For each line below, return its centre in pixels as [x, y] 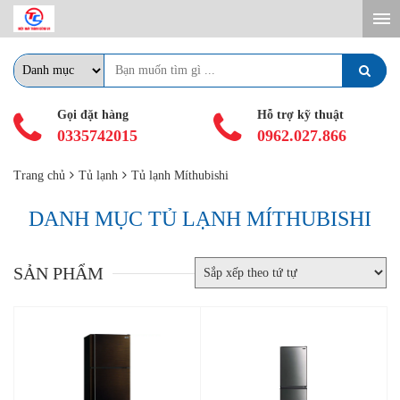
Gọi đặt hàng [92, 115]
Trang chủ [39, 175]
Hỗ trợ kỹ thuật [300, 115]
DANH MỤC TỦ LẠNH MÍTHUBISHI [200, 219]
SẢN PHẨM [58, 273]
